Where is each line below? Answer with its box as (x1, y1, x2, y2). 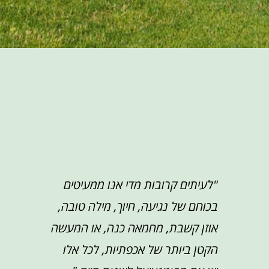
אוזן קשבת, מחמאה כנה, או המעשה (51, 220, 219, 236)
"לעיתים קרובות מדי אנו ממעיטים (64, 177, 219, 193)
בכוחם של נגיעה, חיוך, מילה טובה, (58, 198, 219, 214)
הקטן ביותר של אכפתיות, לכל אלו (63, 241, 219, 258)
